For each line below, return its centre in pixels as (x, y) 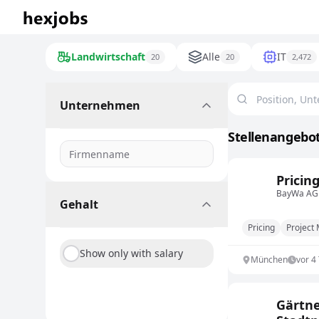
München (269, 260)
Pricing (261, 228)
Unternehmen (100, 105)
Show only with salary (131, 253)
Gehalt (79, 204)
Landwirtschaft (108, 57)
